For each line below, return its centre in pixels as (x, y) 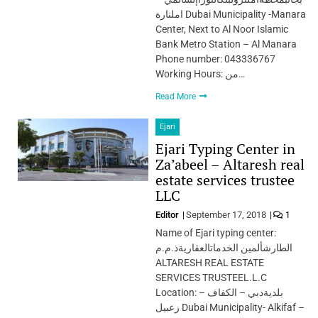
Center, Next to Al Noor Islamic (221, 29)
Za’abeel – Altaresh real (230, 164)
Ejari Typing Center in (225, 148)
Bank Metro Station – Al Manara (226, 44)
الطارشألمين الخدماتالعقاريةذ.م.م (224, 247)
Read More (176, 96)
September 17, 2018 (226, 214)
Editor (168, 214)
